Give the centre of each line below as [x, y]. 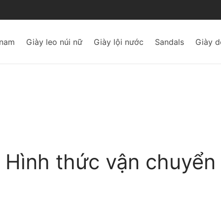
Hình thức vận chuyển [110, 162]
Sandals [169, 42]
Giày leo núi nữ [54, 42]
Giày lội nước [119, 42]
